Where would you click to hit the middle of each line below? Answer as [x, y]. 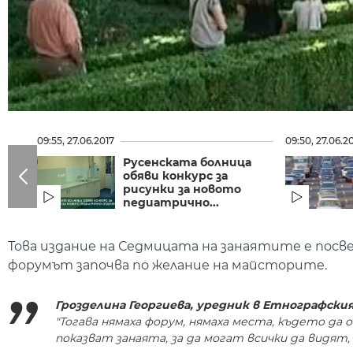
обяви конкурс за [175, 175]
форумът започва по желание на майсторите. [167, 265]
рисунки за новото [182, 189]
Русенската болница [187, 162]
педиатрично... [171, 202]
